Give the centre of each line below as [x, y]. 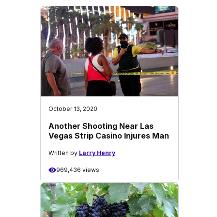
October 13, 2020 [73, 109]
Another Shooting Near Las [101, 126]
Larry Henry [97, 153]
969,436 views [77, 170]
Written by [63, 153]
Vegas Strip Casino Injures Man [108, 136]
